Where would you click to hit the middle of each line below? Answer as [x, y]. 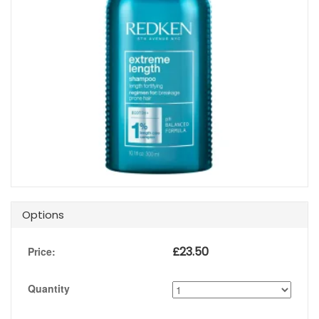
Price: [42, 252]
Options [43, 215]
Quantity [49, 289]
